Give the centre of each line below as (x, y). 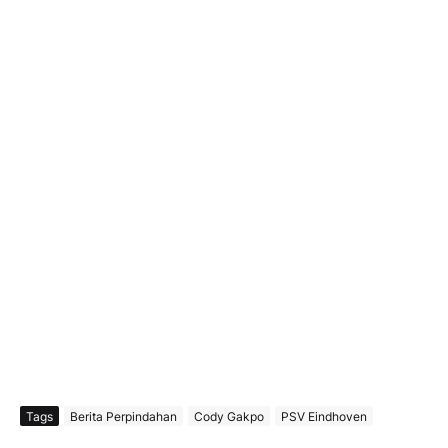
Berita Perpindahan (123, 416)
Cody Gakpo (229, 416)
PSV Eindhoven (324, 416)
